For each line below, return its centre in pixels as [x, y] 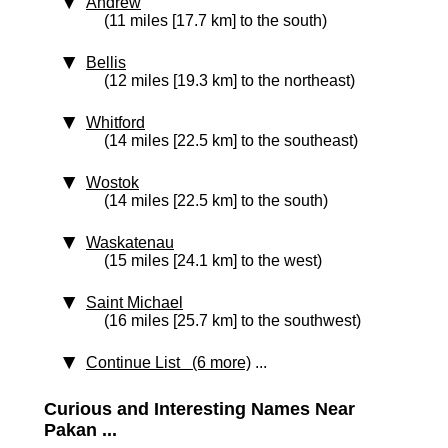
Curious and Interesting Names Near [199, 409]
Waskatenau [130, 242]
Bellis [106, 62]
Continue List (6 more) [168, 362]
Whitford [115, 122]
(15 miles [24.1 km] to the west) [213, 260]
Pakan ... [80, 430]
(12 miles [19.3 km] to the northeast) [229, 80]
